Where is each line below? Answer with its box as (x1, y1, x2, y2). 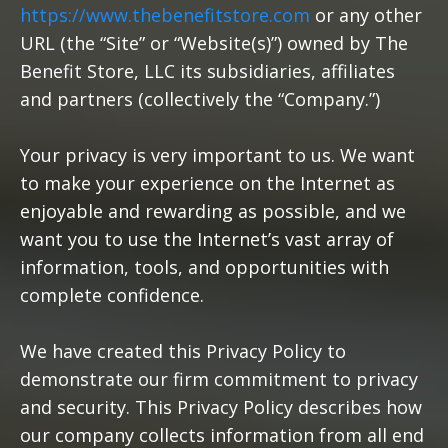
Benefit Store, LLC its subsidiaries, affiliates (20, 59, 395, 83)
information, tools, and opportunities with (20, 255, 389, 279)
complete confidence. (20, 283, 204, 307)
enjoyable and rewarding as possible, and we (20, 199, 406, 223)
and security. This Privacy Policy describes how (20, 395, 422, 419)
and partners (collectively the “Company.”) (20, 87, 380, 111)
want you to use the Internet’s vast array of (20, 227, 394, 251)
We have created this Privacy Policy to (20, 339, 346, 363)
